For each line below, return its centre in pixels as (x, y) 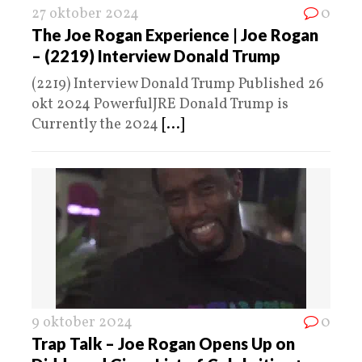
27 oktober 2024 (85, 14)
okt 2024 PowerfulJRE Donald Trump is (160, 104)
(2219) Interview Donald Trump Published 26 (178, 84)
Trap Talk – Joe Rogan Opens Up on (163, 343)
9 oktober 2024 (82, 322)
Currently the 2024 (97, 124)
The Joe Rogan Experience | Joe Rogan (175, 34)
